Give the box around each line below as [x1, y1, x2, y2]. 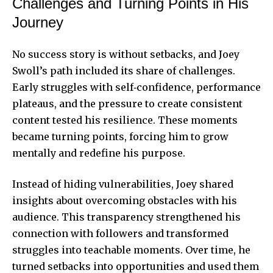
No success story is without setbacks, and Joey [12, 48, 239, 60]
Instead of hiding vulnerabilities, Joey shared [12, 177, 233, 190]
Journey [12, 13, 63, 30]
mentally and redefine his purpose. [12, 146, 185, 159]
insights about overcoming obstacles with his [12, 194, 237, 207]
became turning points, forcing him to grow [12, 130, 229, 143]
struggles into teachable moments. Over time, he [12, 243, 250, 256]
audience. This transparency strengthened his [12, 210, 241, 223]
